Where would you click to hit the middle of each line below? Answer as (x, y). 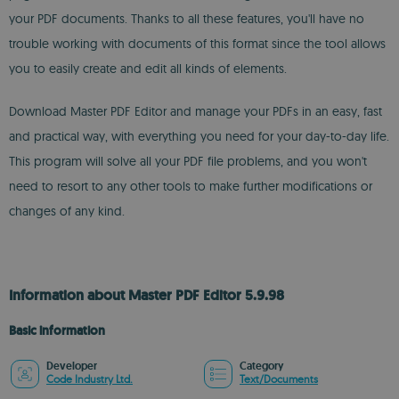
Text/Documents (279, 379)
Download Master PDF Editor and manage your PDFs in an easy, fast (195, 111)
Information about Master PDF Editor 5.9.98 (147, 295)
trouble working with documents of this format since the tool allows (197, 44)
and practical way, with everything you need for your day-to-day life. (199, 136)
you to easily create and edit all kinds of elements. (148, 69)
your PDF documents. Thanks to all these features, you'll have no (187, 19)
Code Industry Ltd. (90, 379)
